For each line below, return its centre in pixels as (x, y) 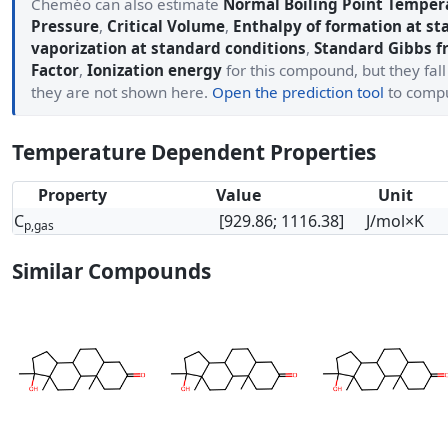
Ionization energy (154, 70)
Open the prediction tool (298, 92)
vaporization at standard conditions (168, 48)
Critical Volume (166, 26)
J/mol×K (395, 221)
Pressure (65, 26)
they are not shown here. (121, 92)
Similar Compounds (111, 271)
